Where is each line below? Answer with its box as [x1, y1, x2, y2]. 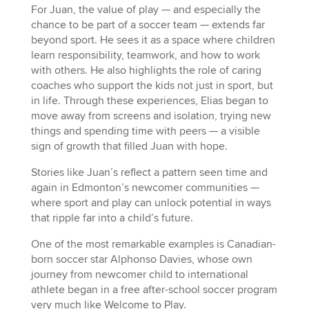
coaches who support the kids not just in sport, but [30, 78, 273, 92]
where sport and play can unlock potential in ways [30, 195, 271, 210]
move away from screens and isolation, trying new [30, 108, 271, 123]
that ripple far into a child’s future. [30, 210, 196, 225]
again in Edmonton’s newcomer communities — [30, 180, 259, 195]
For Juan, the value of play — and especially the [30, 2, 261, 17]
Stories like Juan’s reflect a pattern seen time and [30, 165, 268, 179]
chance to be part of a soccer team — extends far [30, 17, 265, 32]
